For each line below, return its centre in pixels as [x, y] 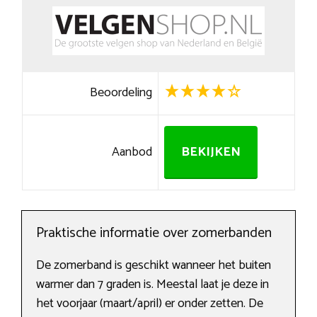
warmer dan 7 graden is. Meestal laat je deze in [152, 285]
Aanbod [132, 152]
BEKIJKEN [211, 152]
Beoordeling [121, 93]
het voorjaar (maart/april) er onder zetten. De [150, 304]
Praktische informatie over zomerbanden [154, 234]
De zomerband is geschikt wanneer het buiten [154, 266]
